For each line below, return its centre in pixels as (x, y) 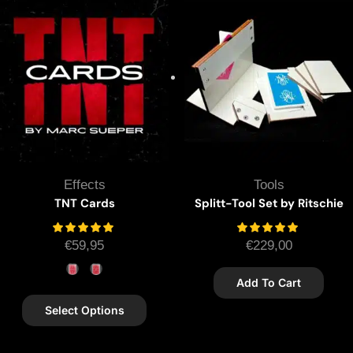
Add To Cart (269, 283)
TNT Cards (84, 204)
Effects (84, 185)
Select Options (84, 310)
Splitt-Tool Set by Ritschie (269, 204)
